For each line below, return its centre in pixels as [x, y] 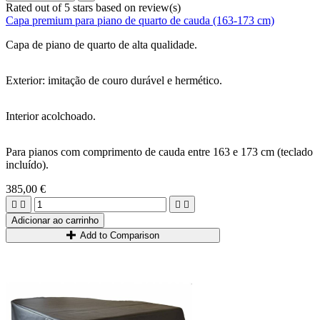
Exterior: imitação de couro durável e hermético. [114, 80]
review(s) [160, 7]
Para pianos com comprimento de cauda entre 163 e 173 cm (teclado [159, 152]
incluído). [27, 165]
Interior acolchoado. [51, 116]
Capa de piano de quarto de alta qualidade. [101, 45]
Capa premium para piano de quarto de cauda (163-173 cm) [140, 20]
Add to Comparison [120, 235]
